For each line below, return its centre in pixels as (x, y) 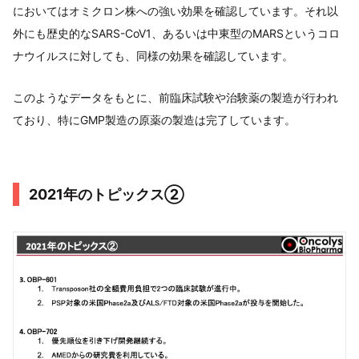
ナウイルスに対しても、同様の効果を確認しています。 (153, 56)
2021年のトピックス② (107, 195)
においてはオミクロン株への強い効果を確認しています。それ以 (175, 11)
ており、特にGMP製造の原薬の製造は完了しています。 (154, 120)
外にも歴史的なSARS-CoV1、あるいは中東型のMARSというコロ (176, 34)
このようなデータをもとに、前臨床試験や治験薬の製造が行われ (175, 98)
